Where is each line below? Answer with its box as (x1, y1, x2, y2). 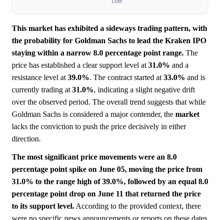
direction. (12, 135, 41, 143)
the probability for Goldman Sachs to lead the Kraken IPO (12, 36, 206, 45)
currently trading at (12, 85, 72, 94)
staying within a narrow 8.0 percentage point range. (12, 49, 184, 57)
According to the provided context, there (74, 202, 201, 211)
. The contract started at (89, 73, 164, 82)
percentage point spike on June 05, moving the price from (12, 165, 202, 174)
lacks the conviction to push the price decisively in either (12, 122, 186, 131)
